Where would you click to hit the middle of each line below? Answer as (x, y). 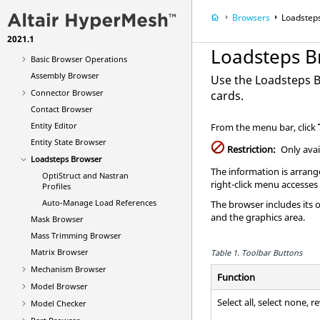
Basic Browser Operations (79, 59)
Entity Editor (54, 125)
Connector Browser (67, 92)
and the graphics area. (258, 217)
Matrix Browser (59, 252)
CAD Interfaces (46, 25)
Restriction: (252, 149)
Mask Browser (57, 219)
